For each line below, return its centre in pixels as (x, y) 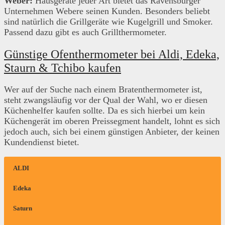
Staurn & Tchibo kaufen (63, 68)
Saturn (23, 208)
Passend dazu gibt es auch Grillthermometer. (88, 32)
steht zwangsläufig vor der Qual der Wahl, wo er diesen (106, 100)
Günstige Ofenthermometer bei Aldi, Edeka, (112, 54)
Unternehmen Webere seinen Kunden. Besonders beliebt (107, 11)
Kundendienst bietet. (42, 142)
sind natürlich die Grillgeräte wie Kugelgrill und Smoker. (108, 21)
